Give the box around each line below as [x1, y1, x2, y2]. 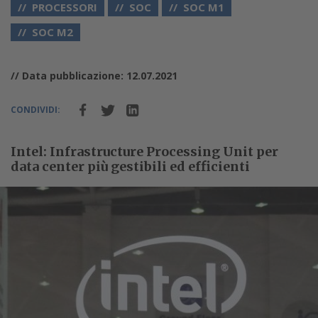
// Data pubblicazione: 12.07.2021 [11, 68, 177, 82]
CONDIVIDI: [11, 103, 60, 116]
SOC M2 [32, 24, 73, 39]
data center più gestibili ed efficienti [11, 158, 250, 175]
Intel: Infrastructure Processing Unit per [11, 143, 278, 160]
